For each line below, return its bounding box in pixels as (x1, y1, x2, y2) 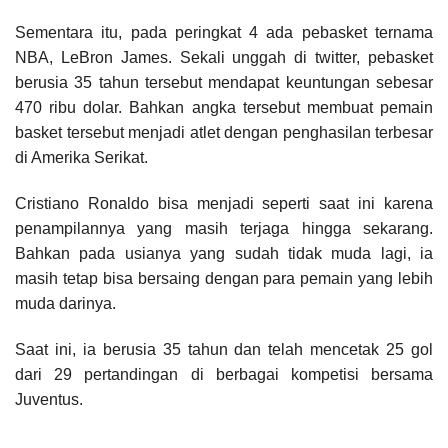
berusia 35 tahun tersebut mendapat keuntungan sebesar (15, 74, 433, 92)
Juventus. (15, 391, 83, 409)
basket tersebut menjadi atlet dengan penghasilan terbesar (15, 124, 433, 142)
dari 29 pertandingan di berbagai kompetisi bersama (15, 366, 433, 384)
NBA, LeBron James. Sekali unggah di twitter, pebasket (15, 49, 433, 67)
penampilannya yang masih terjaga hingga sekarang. (15, 220, 433, 238)
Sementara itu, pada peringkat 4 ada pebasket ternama (15, 24, 433, 42)
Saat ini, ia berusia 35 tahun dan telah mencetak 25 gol (15, 341, 433, 359)
